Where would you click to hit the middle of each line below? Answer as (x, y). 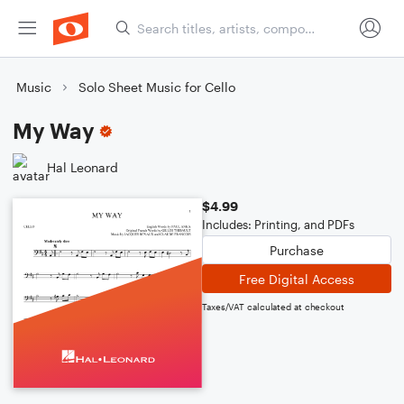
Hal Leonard (83, 167)
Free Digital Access (297, 279)
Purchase (297, 250)
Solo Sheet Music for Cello (157, 87)
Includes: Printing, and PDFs (278, 225)
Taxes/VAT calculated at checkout (273, 307)
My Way (54, 130)
